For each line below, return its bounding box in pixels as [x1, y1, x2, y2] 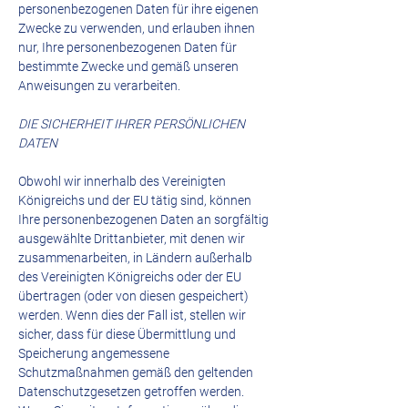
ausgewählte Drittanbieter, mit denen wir [18, 231, 245, 246]
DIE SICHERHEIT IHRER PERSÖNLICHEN [18, 117, 245, 131]
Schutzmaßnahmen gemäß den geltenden [18, 365, 253, 380]
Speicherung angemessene [18, 346, 169, 361]
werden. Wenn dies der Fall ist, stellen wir [18, 308, 246, 322]
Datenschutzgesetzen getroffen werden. [18, 384, 244, 399]
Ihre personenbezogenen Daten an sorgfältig [18, 212, 269, 227]
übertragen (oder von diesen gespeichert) [18, 289, 249, 303]
